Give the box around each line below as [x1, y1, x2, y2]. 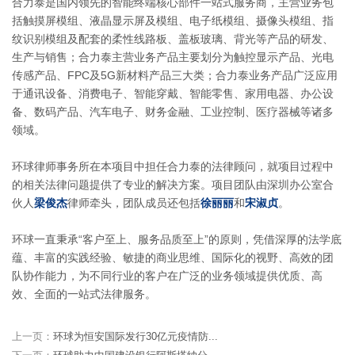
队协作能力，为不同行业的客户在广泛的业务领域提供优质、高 [12, 269, 323, 282]
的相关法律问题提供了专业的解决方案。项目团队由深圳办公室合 [12, 178, 334, 191]
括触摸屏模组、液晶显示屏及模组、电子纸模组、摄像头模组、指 [12, 14, 334, 27]
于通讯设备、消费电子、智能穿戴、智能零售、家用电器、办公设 [12, 87, 334, 100]
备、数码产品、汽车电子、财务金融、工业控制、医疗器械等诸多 [12, 105, 334, 118]
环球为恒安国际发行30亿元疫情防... [53, 330, 218, 342]
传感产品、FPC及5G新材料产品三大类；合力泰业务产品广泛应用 [12, 69, 338, 82]
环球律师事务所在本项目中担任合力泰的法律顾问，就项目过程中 [12, 160, 334, 173]
